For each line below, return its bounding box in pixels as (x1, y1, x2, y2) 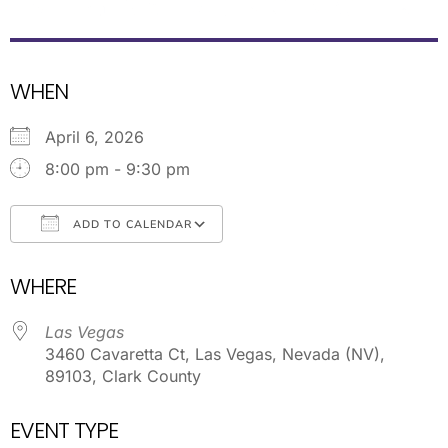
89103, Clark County (45, 365, 201, 386)
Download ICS (45, 252, 153, 273)
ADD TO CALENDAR (69, 216, 192, 232)
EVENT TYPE (10, 414, 118, 446)
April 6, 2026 (45, 126, 164, 147)
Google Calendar (243, 252, 371, 273)
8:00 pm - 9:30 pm (45, 158, 190, 179)
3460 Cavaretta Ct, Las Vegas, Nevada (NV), (45, 343, 385, 364)
